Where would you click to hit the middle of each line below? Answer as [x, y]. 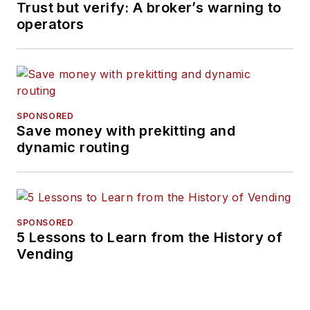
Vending [45, 254]
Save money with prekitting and [126, 130]
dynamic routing [73, 147]
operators [51, 24]
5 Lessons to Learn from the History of [150, 237]
